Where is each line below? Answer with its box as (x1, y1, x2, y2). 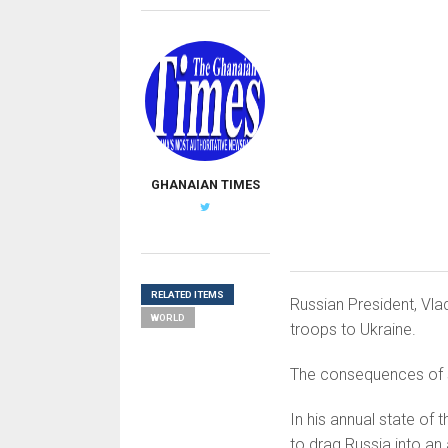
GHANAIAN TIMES (150, 177, 260, 192)
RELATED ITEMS (150, 289, 224, 300)
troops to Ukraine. (289, 320, 416, 340)
